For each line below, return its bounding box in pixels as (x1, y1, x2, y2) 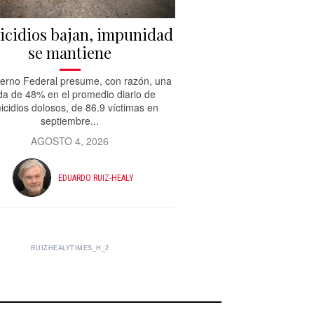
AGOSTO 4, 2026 (31, 134, 109, 149)
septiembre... (41, 114, 100, 128)
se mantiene (28, 42, 112, 64)
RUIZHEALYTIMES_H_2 (30, 245, 109, 252)
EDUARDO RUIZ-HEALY (58, 172, 135, 183)
